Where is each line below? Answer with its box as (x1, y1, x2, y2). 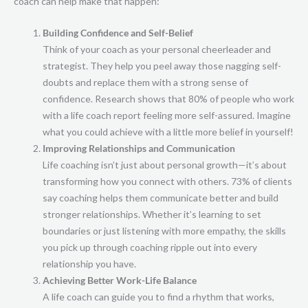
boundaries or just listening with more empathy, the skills (43, 225, 286, 237)
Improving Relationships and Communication (43, 142, 235, 155)
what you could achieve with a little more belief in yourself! (43, 126, 294, 138)
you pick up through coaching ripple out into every (43, 241, 257, 254)
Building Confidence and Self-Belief (43, 27, 193, 39)
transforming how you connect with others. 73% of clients (43, 175, 292, 188)
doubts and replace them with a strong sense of (43, 76, 248, 89)
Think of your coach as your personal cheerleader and (43, 43, 271, 56)
